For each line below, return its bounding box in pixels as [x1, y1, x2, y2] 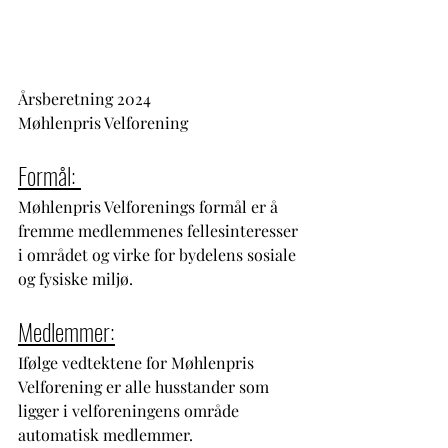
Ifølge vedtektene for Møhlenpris [18, 351, 258, 373]
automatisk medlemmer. [18, 423, 201, 445]
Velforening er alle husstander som [18, 375, 273, 397]
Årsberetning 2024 [18, 87, 151, 109]
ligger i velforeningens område [18, 399, 243, 421]
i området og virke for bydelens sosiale [18, 243, 300, 265]
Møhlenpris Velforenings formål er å [18, 195, 282, 217]
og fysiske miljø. [18, 267, 133, 289]
